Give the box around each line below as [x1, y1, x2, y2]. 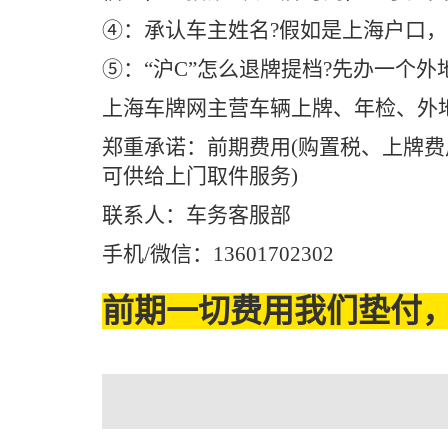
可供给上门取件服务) [102, 164, 298, 188]
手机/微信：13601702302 [102, 242, 334, 266]
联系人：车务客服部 [102, 203, 291, 227]
